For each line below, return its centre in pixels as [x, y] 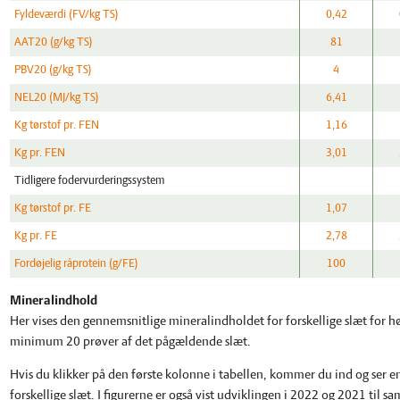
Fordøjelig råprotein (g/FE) [77, 264]
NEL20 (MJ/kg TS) [57, 98]
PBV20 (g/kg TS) [54, 71]
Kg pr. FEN [40, 154]
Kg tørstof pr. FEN [57, 126]
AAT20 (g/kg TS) [54, 43]
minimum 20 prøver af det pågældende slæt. [131, 342]
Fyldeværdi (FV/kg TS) [67, 15]
